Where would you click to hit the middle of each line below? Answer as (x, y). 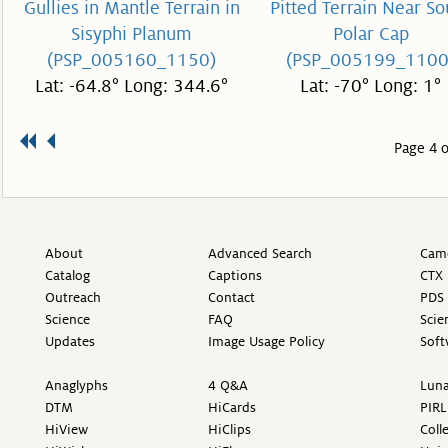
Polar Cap (370, 34)
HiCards (232, 407)
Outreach (73, 297)
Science (67, 319)
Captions (235, 275)
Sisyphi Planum (131, 34)
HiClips (229, 429)
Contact (231, 297)
